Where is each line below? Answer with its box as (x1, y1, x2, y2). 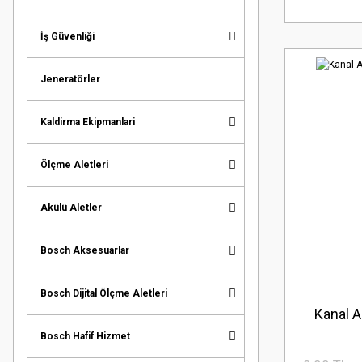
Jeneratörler (40, 73, 100, 85)
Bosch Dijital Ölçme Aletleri (40, 287, 167, 299)
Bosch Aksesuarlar (40, 244, 129, 256)
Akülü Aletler (40, 201, 102, 213)
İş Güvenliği (40, 30, 95, 42)
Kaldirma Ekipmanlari (40, 116, 135, 128)
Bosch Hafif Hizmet (40, 330, 130, 342)
